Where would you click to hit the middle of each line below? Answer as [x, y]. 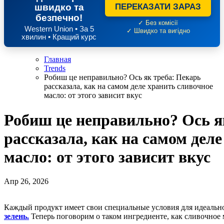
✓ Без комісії [158, 23]
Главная [57, 59]
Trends [55, 68]
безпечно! [59, 18]
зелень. [16, 216]
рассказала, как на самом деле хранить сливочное [128, 86]
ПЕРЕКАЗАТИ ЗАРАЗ [158, 7]
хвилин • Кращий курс [59, 37]
